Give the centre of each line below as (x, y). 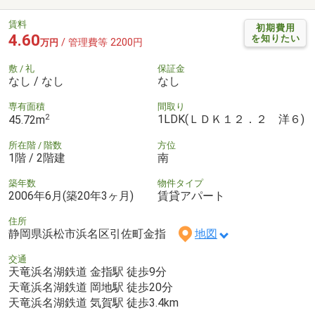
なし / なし (36, 81)
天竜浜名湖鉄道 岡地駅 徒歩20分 (91, 288)
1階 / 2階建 (37, 158)
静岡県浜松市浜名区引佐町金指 (93, 234)
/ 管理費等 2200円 (101, 42)
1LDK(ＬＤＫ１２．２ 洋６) (231, 119)
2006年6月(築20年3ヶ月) (71, 196)
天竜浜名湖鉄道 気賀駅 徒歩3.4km (94, 303)
